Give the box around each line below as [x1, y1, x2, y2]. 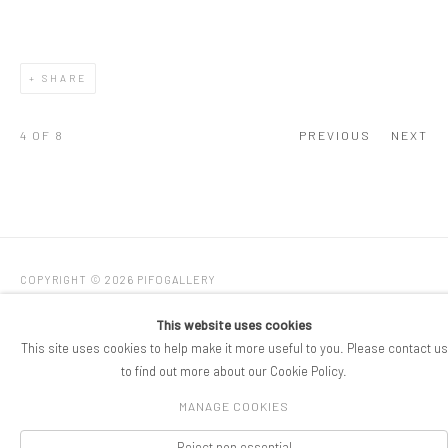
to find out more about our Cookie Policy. [121, 363, 347, 379]
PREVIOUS [299, 128, 371, 142]
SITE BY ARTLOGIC [114, 303, 211, 315]
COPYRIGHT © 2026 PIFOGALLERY [20, 273, 216, 286]
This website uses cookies [156, 317, 312, 333]
